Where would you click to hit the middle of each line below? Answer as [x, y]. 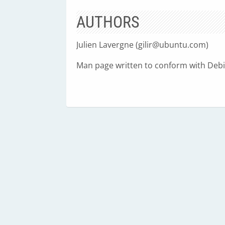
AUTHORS [108, 22]
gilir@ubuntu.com [172, 45]
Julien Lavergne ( [107, 45]
